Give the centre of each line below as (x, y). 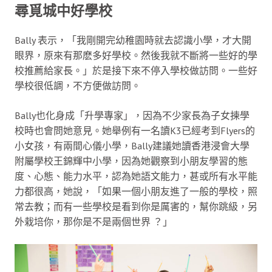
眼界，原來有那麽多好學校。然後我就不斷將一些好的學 (136, 55)
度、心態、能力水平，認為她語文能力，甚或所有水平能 (136, 176)
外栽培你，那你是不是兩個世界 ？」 (93, 221)
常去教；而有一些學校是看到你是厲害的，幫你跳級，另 (136, 206)
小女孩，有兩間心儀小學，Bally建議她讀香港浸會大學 (132, 145)
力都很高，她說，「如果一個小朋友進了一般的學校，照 (136, 191)
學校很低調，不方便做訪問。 (78, 85)
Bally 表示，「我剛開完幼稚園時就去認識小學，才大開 (133, 40)
